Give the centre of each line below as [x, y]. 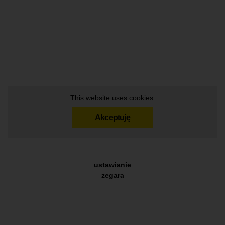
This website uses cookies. [113, 98]
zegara [113, 175]
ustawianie [113, 164]
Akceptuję [113, 117]
